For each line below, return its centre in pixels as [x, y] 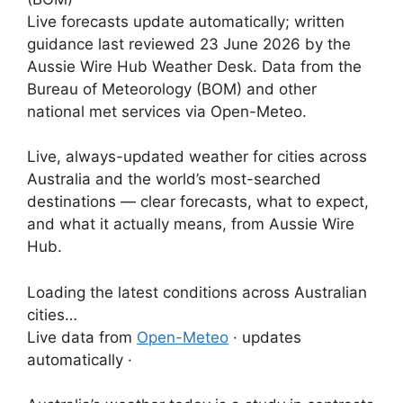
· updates [265, 337]
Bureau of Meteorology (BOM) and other [172, 89]
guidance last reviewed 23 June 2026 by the [189, 44]
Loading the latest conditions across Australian [197, 292]
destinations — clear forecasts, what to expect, [198, 201]
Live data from [82, 337]
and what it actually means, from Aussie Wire [191, 224]
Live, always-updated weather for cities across [197, 157]
